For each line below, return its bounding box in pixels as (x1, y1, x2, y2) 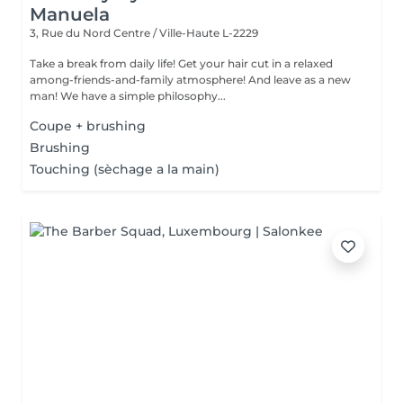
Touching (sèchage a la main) (30, 161, 219, 177)
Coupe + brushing (30, 118, 146, 134)
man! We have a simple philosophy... (60, 89, 226, 103)
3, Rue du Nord (30, 26, 113, 40)
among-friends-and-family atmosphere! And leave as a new (30, 73, 351, 86)
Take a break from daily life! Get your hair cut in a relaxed (30, 57, 333, 70)
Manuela (30, 4, 110, 25)
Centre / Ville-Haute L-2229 (113, 26, 258, 40)
